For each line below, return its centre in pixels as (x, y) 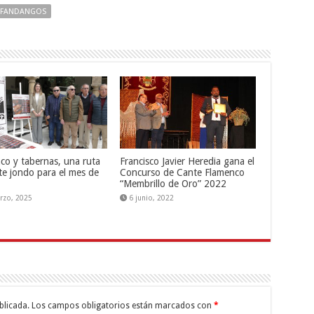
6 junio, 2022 (152, 198)
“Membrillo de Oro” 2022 (173, 184)
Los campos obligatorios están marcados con (122, 306)
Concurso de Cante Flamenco (183, 173)
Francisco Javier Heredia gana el (187, 162)
